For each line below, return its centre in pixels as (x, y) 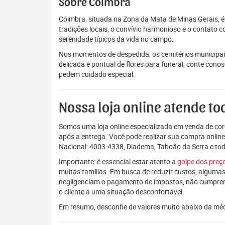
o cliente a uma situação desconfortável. (122, 192)
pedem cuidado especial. (97, 74)
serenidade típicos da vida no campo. (116, 39)
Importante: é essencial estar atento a (118, 161)
